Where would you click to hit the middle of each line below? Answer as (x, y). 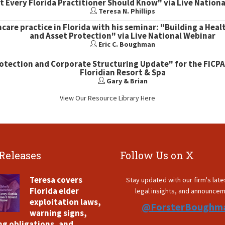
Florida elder (54, 191)
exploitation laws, (65, 202)
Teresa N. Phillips (127, 11)
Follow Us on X (157, 155)
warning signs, (58, 213)
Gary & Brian (127, 81)
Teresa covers (56, 180)
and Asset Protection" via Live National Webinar (123, 36)
